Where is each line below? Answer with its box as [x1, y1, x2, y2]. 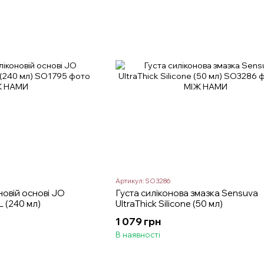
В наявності [115, 230, 160, 240]
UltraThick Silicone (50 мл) [115, 198, 223, 210]
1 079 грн [115, 215, 161, 228]
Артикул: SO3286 [115, 177, 170, 186]
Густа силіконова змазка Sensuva [115, 187, 258, 199]
